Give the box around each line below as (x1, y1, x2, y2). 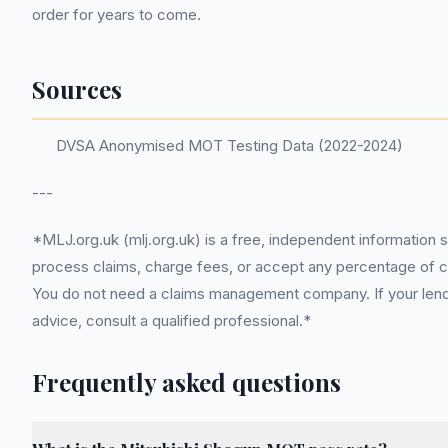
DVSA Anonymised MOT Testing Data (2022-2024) (56, 136, 403, 155)
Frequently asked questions (32, 366, 341, 398)
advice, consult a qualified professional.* (32, 311, 311, 330)
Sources (32, 73, 122, 105)
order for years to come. (32, 5, 201, 24)
